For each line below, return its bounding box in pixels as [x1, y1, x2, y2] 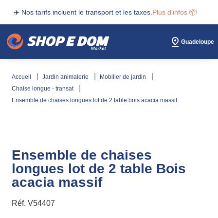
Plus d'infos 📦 [152, 8, 197, 16]
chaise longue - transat [16, 85, 75, 92]
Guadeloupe [181, 38, 214, 45]
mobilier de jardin [105, 73, 147, 80]
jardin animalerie [45, 73, 90, 80]
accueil [16, 73, 33, 80]
